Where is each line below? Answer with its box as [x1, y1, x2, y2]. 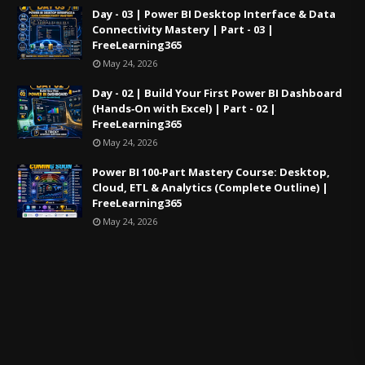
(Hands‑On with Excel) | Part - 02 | [92, 101, 277, 116]
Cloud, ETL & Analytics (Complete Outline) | [92, 180, 329, 195]
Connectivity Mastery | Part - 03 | [92, 22, 275, 37]
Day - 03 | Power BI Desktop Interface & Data [92, 7, 336, 21]
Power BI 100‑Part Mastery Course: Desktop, [92, 165, 331, 179]
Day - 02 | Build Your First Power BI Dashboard [92, 86, 343, 100]
